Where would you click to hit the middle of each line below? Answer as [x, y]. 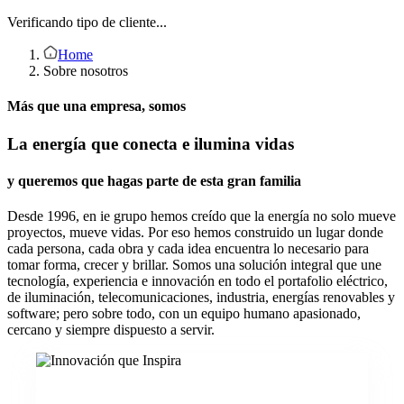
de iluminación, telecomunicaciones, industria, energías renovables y [201, 298]
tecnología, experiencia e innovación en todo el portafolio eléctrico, [197, 281]
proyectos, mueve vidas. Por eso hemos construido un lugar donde [195, 233]
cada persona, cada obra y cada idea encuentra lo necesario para [188, 249]
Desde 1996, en [54, 216]
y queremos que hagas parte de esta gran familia [154, 180]
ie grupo [124, 216]
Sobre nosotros [86, 71]
